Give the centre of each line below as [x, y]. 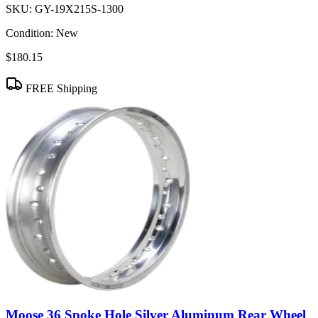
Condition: [29, 33]
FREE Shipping [60, 89]
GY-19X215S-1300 [79, 9]
